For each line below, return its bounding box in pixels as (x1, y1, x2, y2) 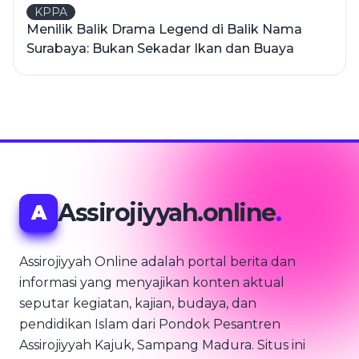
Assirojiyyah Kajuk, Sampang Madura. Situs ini (19, 337, 305, 353)
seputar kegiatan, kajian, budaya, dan (19, 296, 256, 311)
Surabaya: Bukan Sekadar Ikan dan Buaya (26, 41, 294, 56)
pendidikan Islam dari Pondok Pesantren (19, 317, 280, 332)
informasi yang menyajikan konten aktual (19, 275, 284, 290)
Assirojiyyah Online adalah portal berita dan (19, 254, 296, 269)
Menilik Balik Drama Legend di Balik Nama (26, 22, 302, 37)
